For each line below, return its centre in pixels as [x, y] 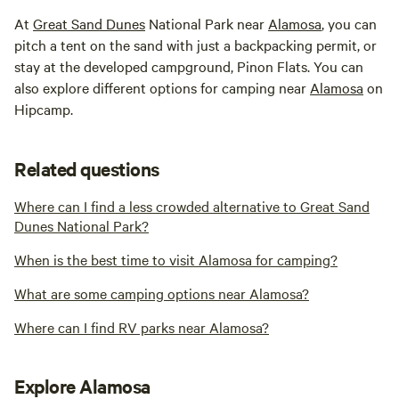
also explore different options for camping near [162, 88]
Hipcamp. [44, 109]
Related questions [87, 169]
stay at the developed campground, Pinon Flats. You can [189, 66]
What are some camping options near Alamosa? [162, 293]
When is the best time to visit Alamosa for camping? [176, 260]
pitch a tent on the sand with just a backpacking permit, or [195, 45]
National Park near [207, 24]
